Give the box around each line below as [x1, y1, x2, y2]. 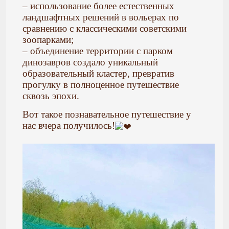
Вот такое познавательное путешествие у [22, 109, 191, 120]
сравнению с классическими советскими [22, 22, 187, 34]
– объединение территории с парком [22, 45, 173, 56]
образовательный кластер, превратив [22, 67, 174, 79]
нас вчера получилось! [22, 120, 115, 131]
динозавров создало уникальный [22, 56, 158, 67]
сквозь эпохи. [22, 90, 79, 101]
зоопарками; [22, 34, 74, 45]
